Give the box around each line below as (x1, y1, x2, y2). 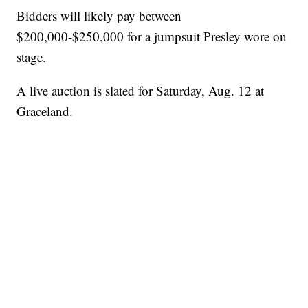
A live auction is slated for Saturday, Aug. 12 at (16, 82, 265, 100)
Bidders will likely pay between (16, 7, 182, 25)
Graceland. (16, 102, 74, 120)
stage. (16, 48, 47, 66)
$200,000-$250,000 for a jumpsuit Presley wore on (16, 27, 287, 45)
